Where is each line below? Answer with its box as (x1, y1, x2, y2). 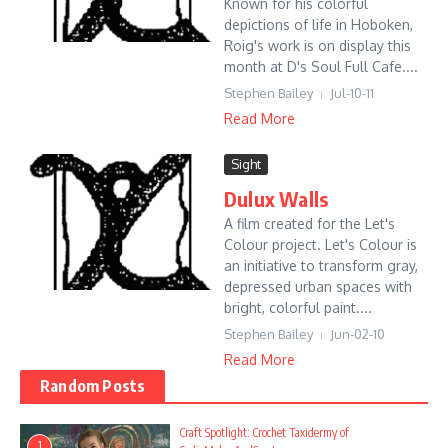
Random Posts (40, 376, 146, 397)
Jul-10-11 (330, 85, 374, 102)
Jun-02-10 (330, 326, 385, 343)
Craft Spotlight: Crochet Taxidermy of (180, 425, 349, 441)
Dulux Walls (224, 186, 329, 212)
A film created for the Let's (224, 215, 395, 233)
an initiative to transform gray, (224, 257, 418, 275)
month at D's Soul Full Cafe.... (224, 58, 418, 76)
